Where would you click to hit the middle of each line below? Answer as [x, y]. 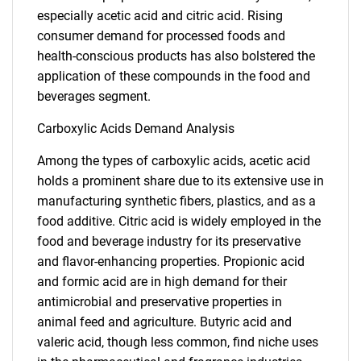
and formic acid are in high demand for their [162, 282]
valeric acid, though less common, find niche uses [178, 342]
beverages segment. [94, 96]
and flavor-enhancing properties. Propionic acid [171, 261]
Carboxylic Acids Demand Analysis [136, 129]
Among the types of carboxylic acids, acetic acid [174, 161]
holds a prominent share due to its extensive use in [180, 181]
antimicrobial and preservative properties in [160, 302]
